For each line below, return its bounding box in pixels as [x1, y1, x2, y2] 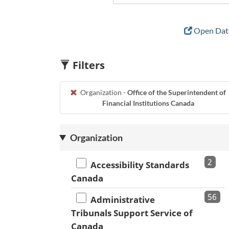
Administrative [86, 194, 155, 206]
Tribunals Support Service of [71, 207, 193, 219]
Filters [70, 58, 105, 73]
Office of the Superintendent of [127, 88, 226, 97]
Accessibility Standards [86, 159, 189, 171]
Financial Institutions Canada [102, 99, 194, 108]
